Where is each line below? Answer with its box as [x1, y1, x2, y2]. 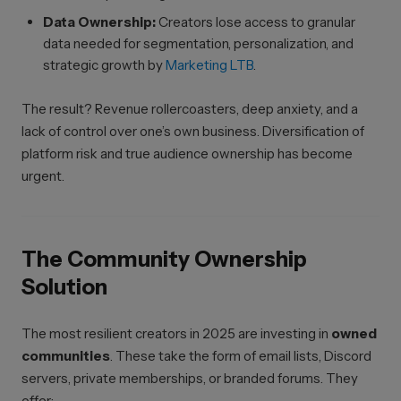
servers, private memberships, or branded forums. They [21, 370, 358, 387]
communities [21, 347, 110, 364]
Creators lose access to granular [156, 13, 355, 30]
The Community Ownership [21, 246, 307, 272]
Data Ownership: [43, 13, 156, 30]
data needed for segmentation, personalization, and [43, 35, 354, 52]
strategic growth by [43, 56, 166, 73]
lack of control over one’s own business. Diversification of [21, 123, 364, 140]
